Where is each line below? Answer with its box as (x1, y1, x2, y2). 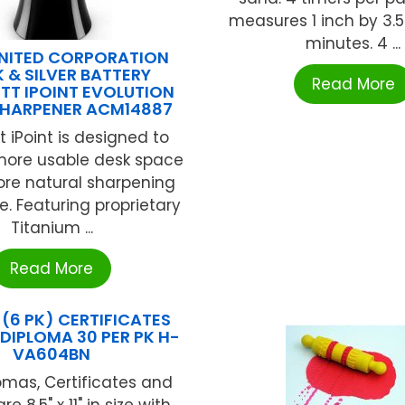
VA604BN (13, 342, 91, 365)
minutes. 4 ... (306, 32, 401, 54)
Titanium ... (10, 216, 93, 239)
